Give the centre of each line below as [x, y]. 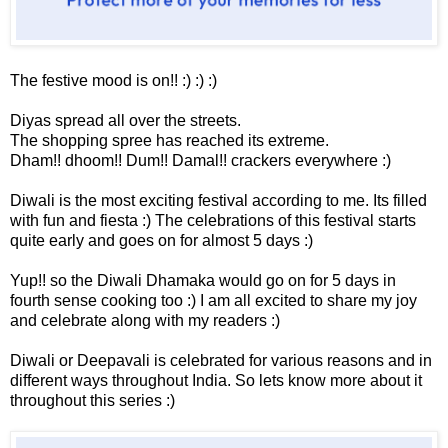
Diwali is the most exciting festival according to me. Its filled [218, 201]
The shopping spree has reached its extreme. [169, 141]
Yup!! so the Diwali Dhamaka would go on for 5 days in [203, 281]
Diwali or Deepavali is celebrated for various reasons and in [221, 361]
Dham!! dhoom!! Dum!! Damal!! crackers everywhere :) [200, 161]
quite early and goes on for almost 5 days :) [161, 241]
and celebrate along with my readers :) [145, 321]
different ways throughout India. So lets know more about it [216, 381]
